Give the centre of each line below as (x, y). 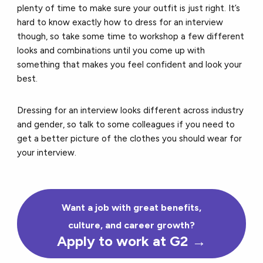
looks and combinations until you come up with (111, 51)
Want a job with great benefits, (131, 208)
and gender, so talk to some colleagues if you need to (126, 125)
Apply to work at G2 (124, 241)
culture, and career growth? (131, 225)
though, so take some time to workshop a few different (131, 37)
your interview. (47, 153)
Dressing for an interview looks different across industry (131, 111)
